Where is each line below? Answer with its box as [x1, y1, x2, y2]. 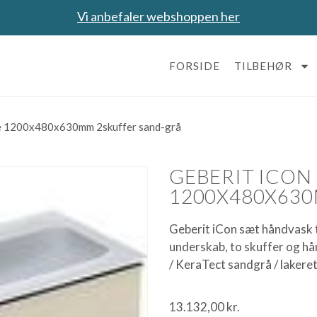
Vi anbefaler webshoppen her [77, 8, 240, 24]
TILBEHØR [234, 59, 292, 72]
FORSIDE [169, 59, 220, 72]
